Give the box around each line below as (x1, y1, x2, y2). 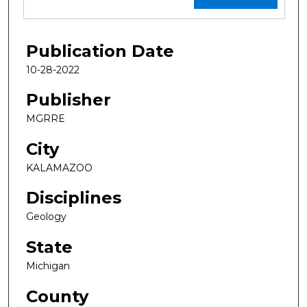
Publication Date (26, 40, 174, 61)
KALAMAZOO (26, 161, 93, 174)
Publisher (26, 90, 111, 110)
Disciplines (26, 188, 121, 208)
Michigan (26, 260, 70, 273)
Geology (26, 210, 66, 223)
